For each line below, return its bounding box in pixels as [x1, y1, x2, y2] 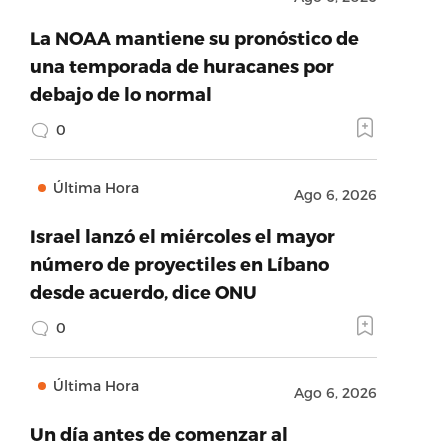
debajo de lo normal [29, 83, 212, 104]
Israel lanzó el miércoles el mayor [29, 225, 335, 246]
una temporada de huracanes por [29, 55, 334, 76]
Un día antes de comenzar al [29, 423, 288, 444]
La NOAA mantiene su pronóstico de [29, 27, 359, 48]
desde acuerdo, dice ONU [29, 281, 257, 302]
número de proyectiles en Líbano [29, 253, 329, 274]
